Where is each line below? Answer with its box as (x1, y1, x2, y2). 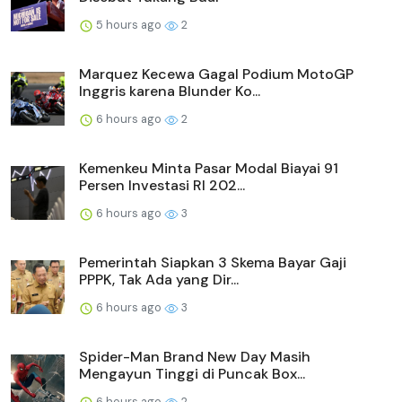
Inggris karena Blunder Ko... (79, 82, 260, 101)
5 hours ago (93, 17, 164, 33)
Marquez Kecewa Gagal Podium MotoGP (79, 65, 354, 84)
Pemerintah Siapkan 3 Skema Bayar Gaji (79, 253, 346, 273)
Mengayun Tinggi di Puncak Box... (79, 364, 305, 384)
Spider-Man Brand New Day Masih (79, 347, 310, 367)
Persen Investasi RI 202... (79, 176, 245, 196)
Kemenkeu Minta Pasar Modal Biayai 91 (79, 159, 338, 179)
